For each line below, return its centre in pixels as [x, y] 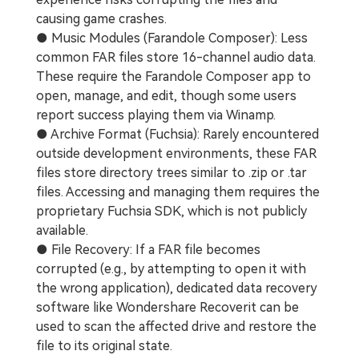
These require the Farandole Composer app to [173, 77]
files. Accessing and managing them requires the [178, 192]
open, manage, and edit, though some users [166, 96]
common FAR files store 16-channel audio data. [176, 58]
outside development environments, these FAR [176, 154]
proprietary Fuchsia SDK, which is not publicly [171, 212]
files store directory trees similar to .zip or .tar [171, 173]
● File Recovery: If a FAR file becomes [148, 250]
